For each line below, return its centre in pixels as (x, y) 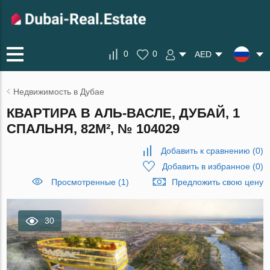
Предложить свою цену (217, 182)
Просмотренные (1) (90, 182)
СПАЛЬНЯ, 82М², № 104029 (93, 129)
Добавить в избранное (206, 166)
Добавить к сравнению (205, 151)
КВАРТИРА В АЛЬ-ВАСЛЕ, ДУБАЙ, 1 (124, 113)
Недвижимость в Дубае (59, 92)
